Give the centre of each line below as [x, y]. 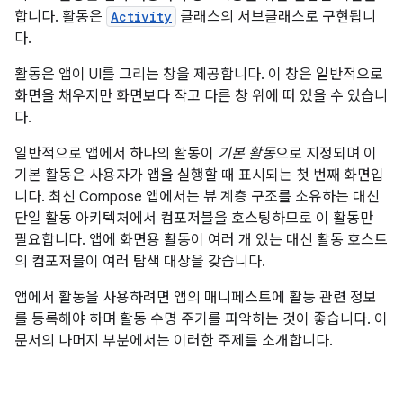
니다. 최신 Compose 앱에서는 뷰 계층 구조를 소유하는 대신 [197, 197]
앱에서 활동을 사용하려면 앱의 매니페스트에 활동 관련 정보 [196, 298]
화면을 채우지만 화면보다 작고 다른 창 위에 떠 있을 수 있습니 [201, 96]
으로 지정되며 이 [326, 154]
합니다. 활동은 [60, 17]
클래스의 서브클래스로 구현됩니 [276, 17]
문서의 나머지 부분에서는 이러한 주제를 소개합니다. [174, 341]
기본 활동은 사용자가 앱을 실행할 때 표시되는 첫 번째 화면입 [199, 175]
